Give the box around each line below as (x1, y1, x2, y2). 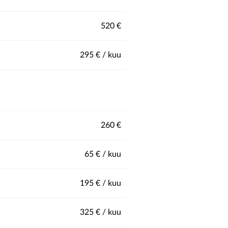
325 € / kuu (80, 208, 121, 216)
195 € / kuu (80, 179, 121, 187)
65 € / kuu (84, 150, 121, 158)
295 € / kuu (80, 51, 121, 59)
